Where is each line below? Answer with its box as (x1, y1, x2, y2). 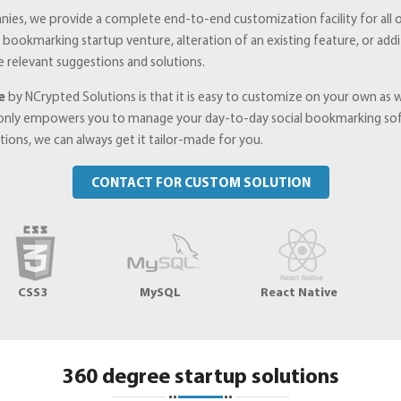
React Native (260, 286, 337, 300)
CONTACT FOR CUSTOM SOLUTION (90, 176, 311, 191)
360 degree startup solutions (62, 366, 339, 388)
